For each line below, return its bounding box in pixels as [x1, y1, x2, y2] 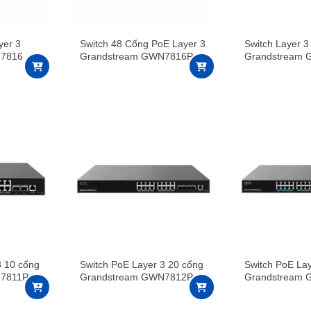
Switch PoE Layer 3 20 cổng [80, 258, 204, 270]
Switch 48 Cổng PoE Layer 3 [80, 38, 206, 50]
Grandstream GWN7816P [80, 51, 194, 62]
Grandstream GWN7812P [80, 271, 194, 283]
